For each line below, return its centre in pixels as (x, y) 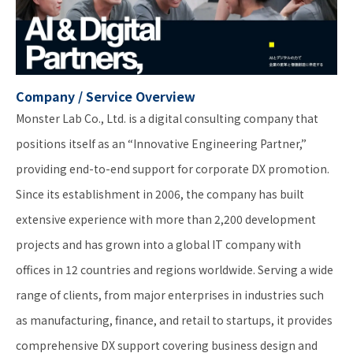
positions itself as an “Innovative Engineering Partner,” (161, 143)
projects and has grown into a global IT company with (158, 244)
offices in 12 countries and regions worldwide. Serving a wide (175, 269)
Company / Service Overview (106, 96)
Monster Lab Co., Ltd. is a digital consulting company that (167, 118)
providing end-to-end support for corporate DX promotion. (173, 168)
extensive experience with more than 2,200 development (166, 219)
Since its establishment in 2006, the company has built (160, 193)
